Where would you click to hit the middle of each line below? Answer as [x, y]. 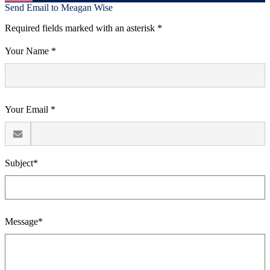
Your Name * [30, 51]
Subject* [21, 163]
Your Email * [30, 109]
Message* [24, 221]
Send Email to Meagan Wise [59, 8]
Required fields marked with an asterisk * [83, 28]
